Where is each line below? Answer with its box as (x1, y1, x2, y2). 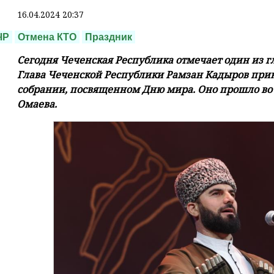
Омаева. (17, 97, 57, 111)
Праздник (85, 32, 132, 43)
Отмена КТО (18, 32, 76, 43)
